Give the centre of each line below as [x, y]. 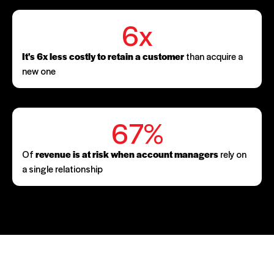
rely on [232, 154]
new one [39, 70]
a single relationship [62, 168]
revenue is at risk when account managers [127, 154]
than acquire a [213, 56]
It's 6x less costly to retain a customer [103, 56]
